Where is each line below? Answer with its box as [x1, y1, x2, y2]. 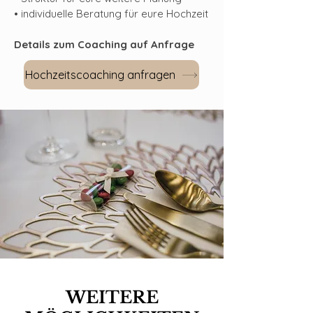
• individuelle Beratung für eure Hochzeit [14, 7, 208, 20]
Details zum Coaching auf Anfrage [14, 38, 194, 51]
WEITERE [65, 287, 159, 307]
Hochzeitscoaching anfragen [25, 68, 175, 82]
